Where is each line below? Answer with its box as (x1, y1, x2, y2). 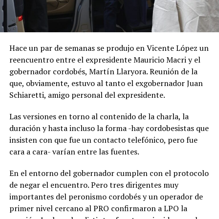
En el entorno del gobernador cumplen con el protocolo (9, 168, 209, 179)
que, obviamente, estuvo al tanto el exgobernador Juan (9, 78, 203, 89)
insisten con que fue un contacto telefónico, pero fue (9, 134, 197, 146)
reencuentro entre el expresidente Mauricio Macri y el (9, 54, 200, 66)
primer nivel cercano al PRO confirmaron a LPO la (9, 203, 187, 214)
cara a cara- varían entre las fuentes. (9, 146, 141, 157)
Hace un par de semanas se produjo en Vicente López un (9, 43, 209, 54)
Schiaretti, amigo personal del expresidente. (9, 89, 165, 101)
